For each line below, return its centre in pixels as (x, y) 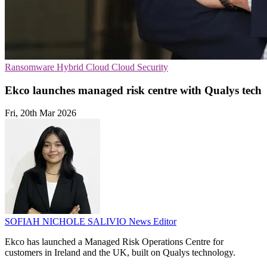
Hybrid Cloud (84, 67)
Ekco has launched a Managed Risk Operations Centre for (114, 242)
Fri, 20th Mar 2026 (41, 113)
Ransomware (31, 67)
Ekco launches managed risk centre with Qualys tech (133, 90)
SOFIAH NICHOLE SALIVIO (67, 222)
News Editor (153, 222)
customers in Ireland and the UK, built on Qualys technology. (120, 253)
